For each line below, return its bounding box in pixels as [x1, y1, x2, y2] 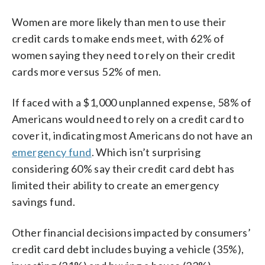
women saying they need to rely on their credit [12, 48, 236, 62]
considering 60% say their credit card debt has [12, 161, 235, 175]
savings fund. [12, 195, 76, 208]
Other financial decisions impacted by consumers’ [12, 225, 251, 239]
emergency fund [12, 145, 92, 159]
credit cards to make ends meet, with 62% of [12, 31, 225, 45]
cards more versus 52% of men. [12, 64, 161, 78]
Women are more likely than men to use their [12, 15, 227, 28]
